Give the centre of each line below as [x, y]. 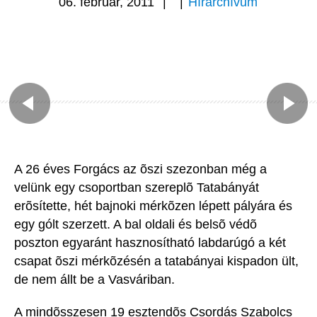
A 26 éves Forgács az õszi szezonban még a [140, 169]
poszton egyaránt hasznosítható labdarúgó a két [150, 243]
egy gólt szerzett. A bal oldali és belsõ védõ [136, 225]
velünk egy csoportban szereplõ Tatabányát [137, 188]
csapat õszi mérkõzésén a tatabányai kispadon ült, [156, 261]
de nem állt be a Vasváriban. [94, 280]
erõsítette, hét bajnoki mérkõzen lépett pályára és [153, 206]
